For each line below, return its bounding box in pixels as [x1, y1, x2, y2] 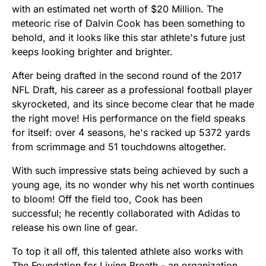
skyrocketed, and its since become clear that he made [12, 98, 254, 110]
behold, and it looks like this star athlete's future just [12, 31, 245, 44]
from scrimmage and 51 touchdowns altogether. [12, 141, 226, 153]
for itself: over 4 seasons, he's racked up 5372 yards [12, 126, 250, 139]
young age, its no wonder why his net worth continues [12, 179, 254, 191]
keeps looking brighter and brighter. [12, 46, 173, 58]
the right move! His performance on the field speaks [12, 112, 245, 125]
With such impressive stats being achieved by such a [12, 164, 248, 177]
